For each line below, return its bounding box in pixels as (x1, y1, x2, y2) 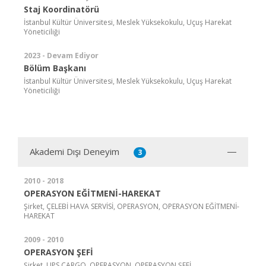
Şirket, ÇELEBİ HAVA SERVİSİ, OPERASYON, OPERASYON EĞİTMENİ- (24, 201, 239, 211)
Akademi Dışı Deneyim (30, 145, 119, 157)
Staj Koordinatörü (24, 3, 99, 15)
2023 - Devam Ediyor (24, 50, 99, 61)
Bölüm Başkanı (24, 62, 86, 74)
